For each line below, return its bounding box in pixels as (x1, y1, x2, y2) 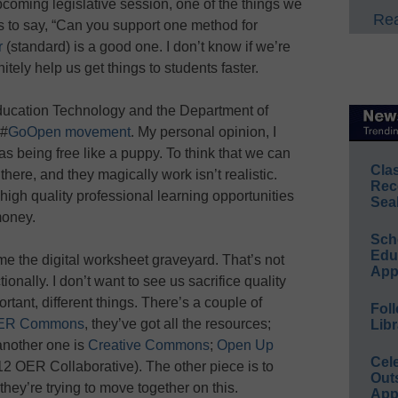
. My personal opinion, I (131, 123, 276, 139)
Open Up (217, 337, 274, 353)
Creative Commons (88, 337, 210, 353)
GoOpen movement (8, 123, 131, 139)
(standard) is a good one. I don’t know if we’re (6, 38, 291, 54)
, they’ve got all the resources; (84, 315, 271, 331)
